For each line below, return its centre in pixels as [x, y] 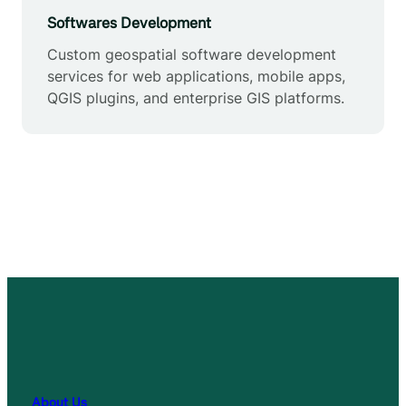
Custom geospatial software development [192, 54]
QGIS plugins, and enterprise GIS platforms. [196, 97]
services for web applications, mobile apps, [196, 76]
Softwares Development [129, 22]
